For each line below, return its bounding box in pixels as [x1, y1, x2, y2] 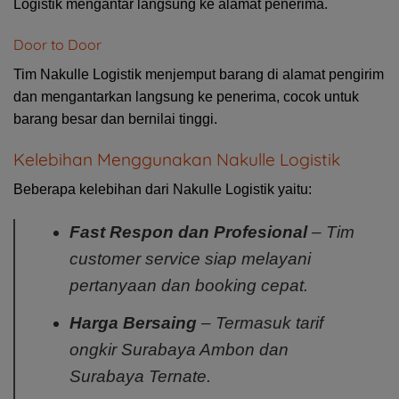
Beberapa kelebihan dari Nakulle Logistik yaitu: [13, 182, 312, 198]
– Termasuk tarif [196, 313, 323, 332]
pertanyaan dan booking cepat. [69, 276, 308, 296]
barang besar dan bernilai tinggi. [13, 110, 217, 126]
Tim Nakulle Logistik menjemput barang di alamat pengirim [13, 66, 384, 82]
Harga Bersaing [69, 313, 197, 332]
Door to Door [13, 35, 102, 53]
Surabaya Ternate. [69, 366, 211, 386]
